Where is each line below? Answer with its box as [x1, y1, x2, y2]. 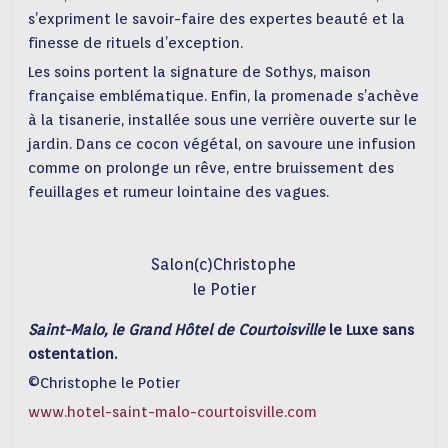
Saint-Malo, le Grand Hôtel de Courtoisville [28, 321, 330, 340]
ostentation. [28, 345, 118, 364]
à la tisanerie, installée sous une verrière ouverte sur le [28, 111, 418, 130]
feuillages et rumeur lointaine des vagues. [28, 183, 330, 202]
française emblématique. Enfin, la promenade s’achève [28, 87, 420, 106]
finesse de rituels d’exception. [28, 34, 244, 53]
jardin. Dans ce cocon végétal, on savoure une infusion [28, 135, 417, 154]
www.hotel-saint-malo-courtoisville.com [28, 403, 318, 422]
